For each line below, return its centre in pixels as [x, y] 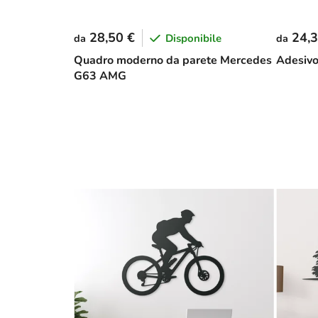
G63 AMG [100, 76]
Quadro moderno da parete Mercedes [173, 60]
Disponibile [193, 38]
